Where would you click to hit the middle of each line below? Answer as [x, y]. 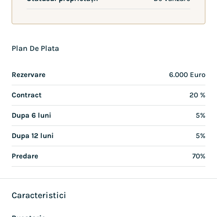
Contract [27, 95]
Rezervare [29, 75]
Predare [25, 156]
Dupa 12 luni [33, 136]
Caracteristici [39, 195]
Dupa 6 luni [31, 115]
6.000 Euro [187, 75]
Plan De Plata [35, 48]
